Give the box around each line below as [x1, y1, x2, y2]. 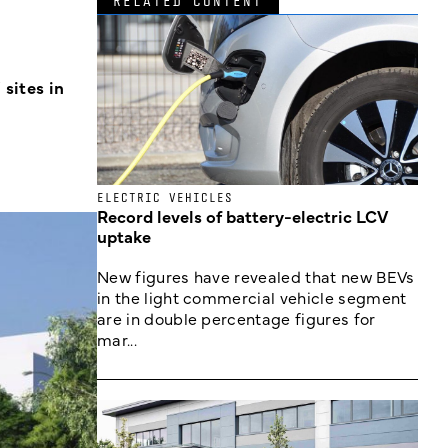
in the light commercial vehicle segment [97, 286, 407, 308]
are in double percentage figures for [97, 307, 376, 329]
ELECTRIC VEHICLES [97, 190, 233, 205]
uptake [97, 224, 151, 248]
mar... [97, 328, 137, 350]
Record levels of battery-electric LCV [97, 204, 388, 228]
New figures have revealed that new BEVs [97, 265, 415, 287]
